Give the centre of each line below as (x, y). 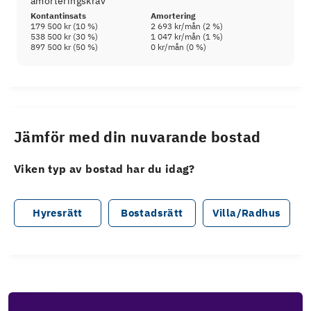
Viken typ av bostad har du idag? (104, 169)
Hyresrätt (58, 213)
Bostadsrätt (152, 213)
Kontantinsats (58, 16)
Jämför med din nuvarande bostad (137, 137)
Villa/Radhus (246, 213)
